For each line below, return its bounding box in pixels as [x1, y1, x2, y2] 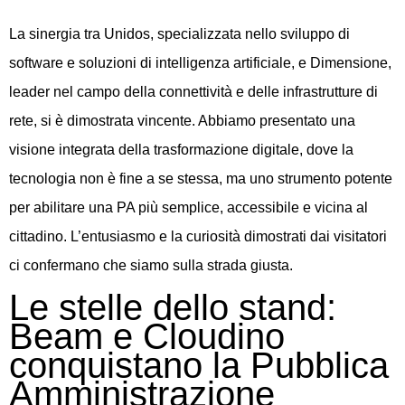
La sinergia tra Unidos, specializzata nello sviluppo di [9, 25, 350, 42]
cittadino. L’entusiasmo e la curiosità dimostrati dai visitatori [9, 228, 387, 244]
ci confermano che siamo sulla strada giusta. [9, 257, 293, 273]
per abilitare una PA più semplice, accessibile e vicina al [9, 199, 368, 215]
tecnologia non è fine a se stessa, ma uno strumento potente [9, 170, 392, 186]
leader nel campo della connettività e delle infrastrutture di [9, 83, 378, 99]
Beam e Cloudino [9, 316, 285, 357]
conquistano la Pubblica [9, 345, 389, 386]
